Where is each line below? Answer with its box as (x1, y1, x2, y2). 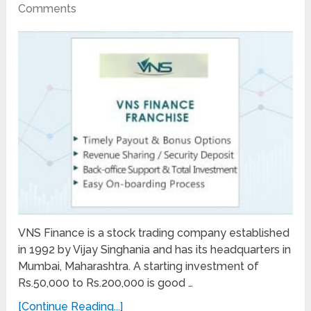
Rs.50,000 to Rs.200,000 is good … (18, 276, 194, 289)
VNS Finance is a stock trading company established (18, 226, 290, 239)
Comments (18, 2, 77, 16)
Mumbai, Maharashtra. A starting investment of (18, 259, 260, 273)
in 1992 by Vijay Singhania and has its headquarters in (18, 242, 292, 256)
